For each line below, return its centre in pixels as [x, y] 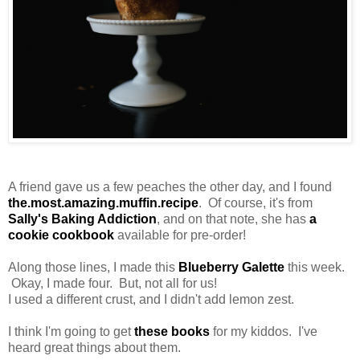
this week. [315, 268]
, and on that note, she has [233, 219]
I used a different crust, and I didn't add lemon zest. [151, 300]
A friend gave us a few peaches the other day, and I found [170, 187]
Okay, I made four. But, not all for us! [112, 284]
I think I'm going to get [71, 332]
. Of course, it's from [256, 203]
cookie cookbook [61, 235]
